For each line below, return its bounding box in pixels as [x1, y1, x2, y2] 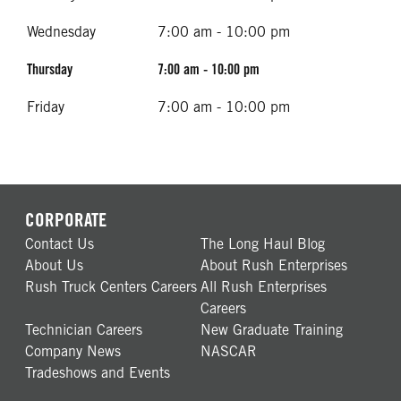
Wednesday [27, 23, 96, 40]
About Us [25, 257, 83, 274]
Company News [25, 343, 121, 360]
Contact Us [25, 235, 94, 252]
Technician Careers [25, 321, 142, 338]
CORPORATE [25, 209, 107, 231]
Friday [27, 98, 64, 115]
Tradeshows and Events [25, 364, 170, 381]
